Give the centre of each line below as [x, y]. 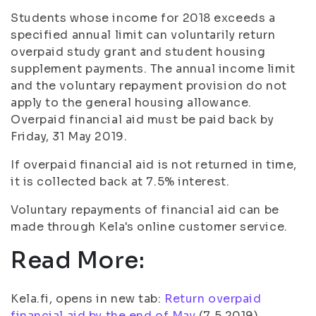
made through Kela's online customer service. [151, 227]
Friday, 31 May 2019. [69, 136]
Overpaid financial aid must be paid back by [142, 120]
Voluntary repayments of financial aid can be [145, 210]
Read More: [81, 260]
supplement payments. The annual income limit [153, 69]
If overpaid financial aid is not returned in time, [154, 165]
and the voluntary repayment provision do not [149, 86]
